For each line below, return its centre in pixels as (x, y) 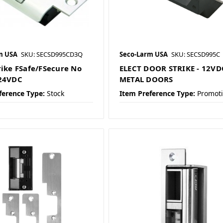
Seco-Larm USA (143, 55)
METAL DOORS (146, 79)
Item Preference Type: (157, 94)
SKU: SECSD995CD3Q (52, 55)
